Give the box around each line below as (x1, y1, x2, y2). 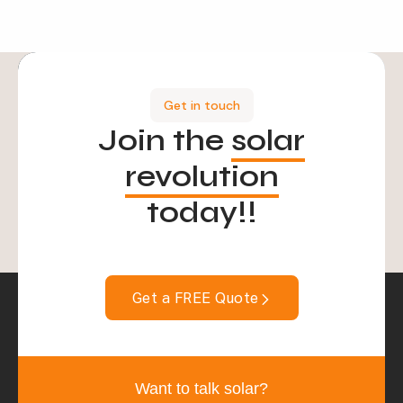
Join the (98, 122, 231, 158)
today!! (146, 194, 257, 230)
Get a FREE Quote (131, 289, 259, 307)
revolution (124, 158, 279, 194)
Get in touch (163, 97, 240, 113)
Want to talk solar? (134, 380, 268, 398)
